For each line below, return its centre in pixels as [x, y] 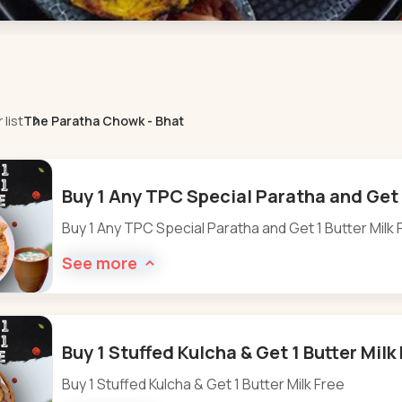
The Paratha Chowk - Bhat [103, 120]
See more [100, 262]
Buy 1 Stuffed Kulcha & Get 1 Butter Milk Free [204, 384]
